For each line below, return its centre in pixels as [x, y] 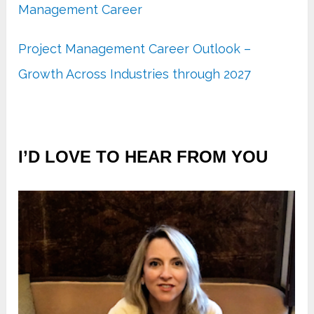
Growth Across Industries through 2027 [135, 74]
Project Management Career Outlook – [135, 49]
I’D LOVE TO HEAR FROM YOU [143, 157]
